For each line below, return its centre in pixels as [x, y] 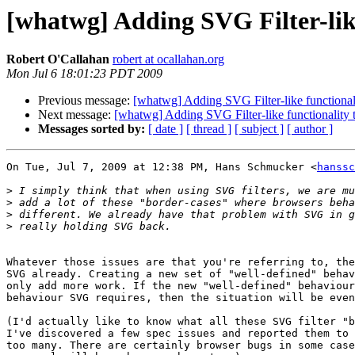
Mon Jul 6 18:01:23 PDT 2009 [84, 74]
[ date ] [166, 129]
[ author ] [310, 129]
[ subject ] [259, 129]
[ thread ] [209, 129]
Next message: [76, 115]
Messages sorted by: [92, 129]
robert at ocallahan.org [168, 59]
